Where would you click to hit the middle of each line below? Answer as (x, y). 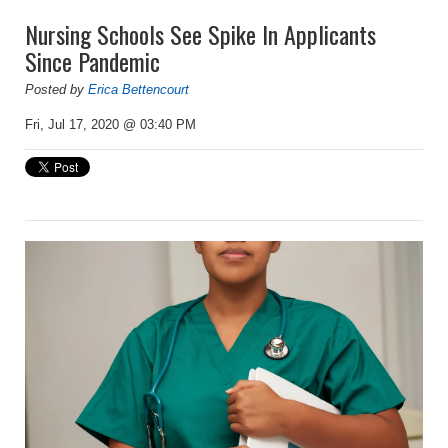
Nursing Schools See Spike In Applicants (200, 34)
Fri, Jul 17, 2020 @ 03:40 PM (110, 125)
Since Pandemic (92, 61)
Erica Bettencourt (138, 90)
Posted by (56, 90)
